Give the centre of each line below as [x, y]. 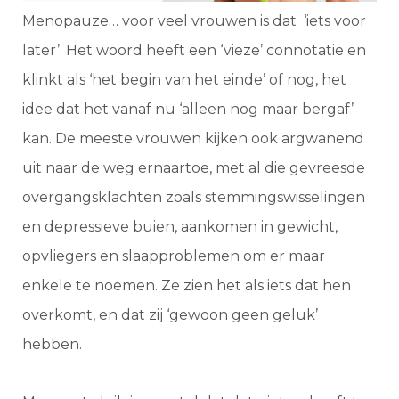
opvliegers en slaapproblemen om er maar [174, 256]
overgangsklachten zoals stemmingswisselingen [194, 198]
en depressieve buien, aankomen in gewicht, [180, 227]
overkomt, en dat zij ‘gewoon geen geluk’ [170, 315]
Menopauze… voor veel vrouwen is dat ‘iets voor [194, 21]
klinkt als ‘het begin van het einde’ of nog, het [184, 80]
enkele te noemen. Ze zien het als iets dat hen [187, 286]
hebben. [52, 345]
